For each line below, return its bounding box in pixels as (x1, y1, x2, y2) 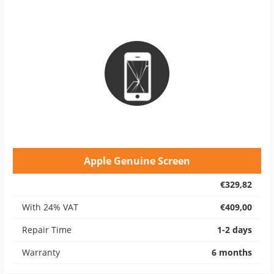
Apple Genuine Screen (84, 154, 190, 168)
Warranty (22, 246, 60, 258)
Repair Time (22, 224, 72, 235)
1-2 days (217, 224, 252, 235)
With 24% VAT (22, 201, 78, 213)
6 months (212, 246, 252, 258)
